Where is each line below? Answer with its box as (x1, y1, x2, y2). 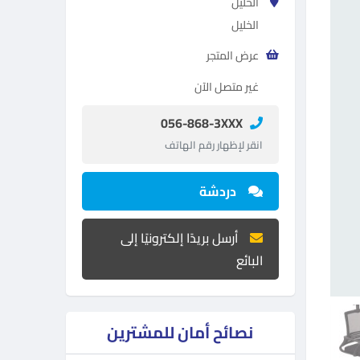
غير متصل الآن (194, 76, 259, 97)
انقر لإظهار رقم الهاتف (164, 135, 263, 154)
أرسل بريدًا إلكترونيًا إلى (120, 226, 238, 250)
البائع (235, 248, 263, 272)
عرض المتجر (206, 45, 259, 66)
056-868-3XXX (160, 111, 243, 135)
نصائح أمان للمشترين (107, 317, 254, 347)
